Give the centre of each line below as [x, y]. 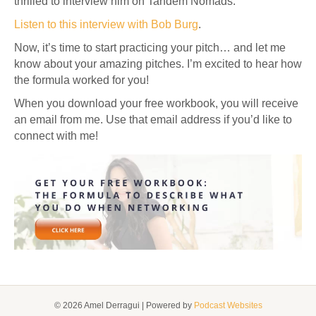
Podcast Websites [228, 306]
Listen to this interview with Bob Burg [106, 24]
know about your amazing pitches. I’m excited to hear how [158, 63]
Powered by [170, 306]
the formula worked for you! [81, 80]
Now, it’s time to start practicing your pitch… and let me [150, 47]
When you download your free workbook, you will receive [156, 103]
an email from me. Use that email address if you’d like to [153, 119]
